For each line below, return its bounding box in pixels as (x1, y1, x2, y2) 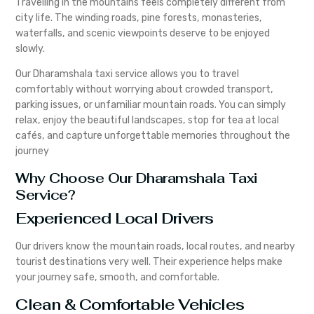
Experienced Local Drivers (15, 207, 214, 228)
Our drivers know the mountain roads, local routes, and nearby (15, 240, 296, 252)
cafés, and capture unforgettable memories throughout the (15, 130, 291, 142)
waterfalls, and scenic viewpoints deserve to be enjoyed (15, 27, 271, 39)
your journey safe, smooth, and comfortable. (15, 271, 220, 283)
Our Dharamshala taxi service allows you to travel (15, 68, 240, 81)
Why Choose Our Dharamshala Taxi (15, 168, 257, 187)
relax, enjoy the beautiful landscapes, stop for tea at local (15, 114, 280, 127)
